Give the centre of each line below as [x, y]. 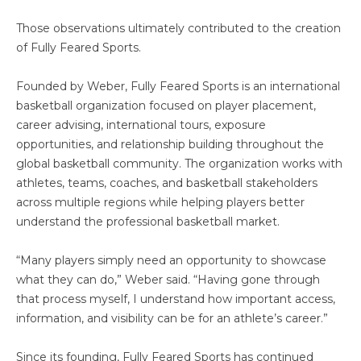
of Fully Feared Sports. [79, 48]
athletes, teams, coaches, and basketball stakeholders [167, 183]
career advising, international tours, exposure [141, 125]
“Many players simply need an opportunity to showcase [171, 260]
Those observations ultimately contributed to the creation [178, 28]
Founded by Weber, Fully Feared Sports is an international [178, 86]
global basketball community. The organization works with [179, 164]
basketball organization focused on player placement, [166, 106]
